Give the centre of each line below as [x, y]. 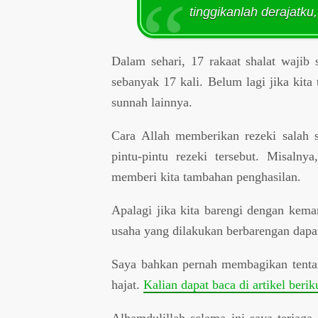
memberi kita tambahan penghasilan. [207, 176]
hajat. [128, 284]
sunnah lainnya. [152, 102]
